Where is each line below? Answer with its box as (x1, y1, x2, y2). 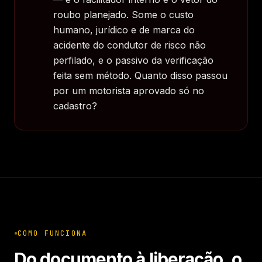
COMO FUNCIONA (18, 229, 88, 238)
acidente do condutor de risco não (53, 39, 206, 51)
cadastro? (53, 100, 97, 112)
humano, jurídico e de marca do (53, 24, 195, 36)
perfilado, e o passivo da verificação (53, 54, 213, 66)
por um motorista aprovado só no (53, 85, 204, 96)
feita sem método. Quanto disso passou (53, 70, 227, 81)
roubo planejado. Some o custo (53, 9, 194, 20)
